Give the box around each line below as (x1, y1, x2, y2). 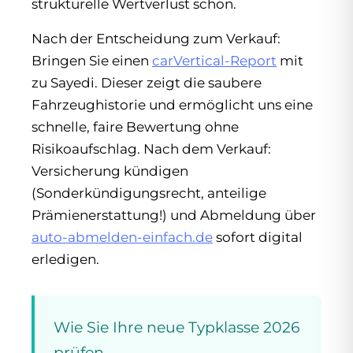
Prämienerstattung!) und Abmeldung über (32, 206, 316, 223)
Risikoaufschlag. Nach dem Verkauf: (32, 140, 271, 157)
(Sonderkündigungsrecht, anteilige (32, 184, 266, 201)
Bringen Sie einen (32, 52, 152, 69)
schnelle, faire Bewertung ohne (32, 118, 239, 135)
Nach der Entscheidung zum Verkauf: (32, 30, 281, 46)
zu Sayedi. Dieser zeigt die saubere (32, 74, 262, 91)
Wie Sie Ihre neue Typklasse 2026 (54, 317, 300, 336)
